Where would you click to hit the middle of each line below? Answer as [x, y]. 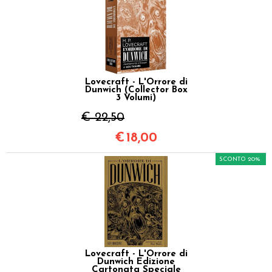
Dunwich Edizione [136, 262]
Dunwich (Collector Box [136, 90]
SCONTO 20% [240, 159]
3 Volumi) [136, 98]
